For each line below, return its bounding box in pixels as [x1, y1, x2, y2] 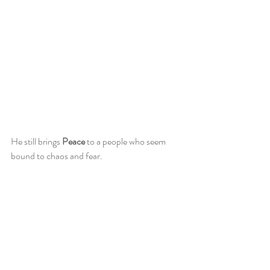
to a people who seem [85, 134, 168, 149]
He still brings [11, 134, 62, 149]
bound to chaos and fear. [11, 149, 104, 163]
